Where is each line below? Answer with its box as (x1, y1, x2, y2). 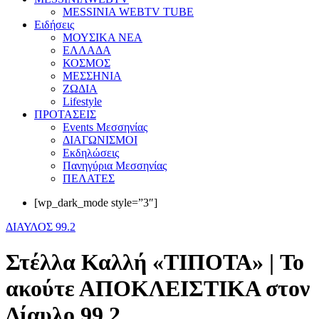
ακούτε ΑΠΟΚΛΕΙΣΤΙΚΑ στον (6, 275, 310, 301)
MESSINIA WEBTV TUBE (63, 6, 194, 19)
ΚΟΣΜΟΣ (63, 57, 110, 70)
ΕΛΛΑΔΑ (63, 44, 111, 57)
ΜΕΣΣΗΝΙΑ (63, 70, 122, 83)
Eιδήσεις (34, 19, 74, 31)
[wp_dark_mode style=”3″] (34, 197, 157, 209)
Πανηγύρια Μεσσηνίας (63, 159, 167, 172)
